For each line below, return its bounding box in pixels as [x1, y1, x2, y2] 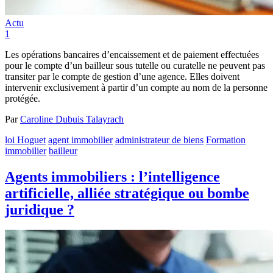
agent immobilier [48, 134, 113, 145]
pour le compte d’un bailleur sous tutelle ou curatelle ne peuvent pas [5, 60, 265, 71]
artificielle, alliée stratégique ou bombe [5, 185, 249, 201]
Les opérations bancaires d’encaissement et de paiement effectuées [5, 49, 259, 60]
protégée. [5, 93, 40, 104]
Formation [206, 134, 246, 145]
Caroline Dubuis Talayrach [20, 113, 124, 124]
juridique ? [5, 201, 74, 218]
